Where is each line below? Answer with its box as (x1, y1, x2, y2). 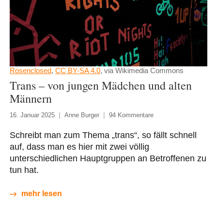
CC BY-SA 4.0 (55, 66, 100, 75)
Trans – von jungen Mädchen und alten (10, 77, 192, 93)
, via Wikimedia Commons (100, 66, 184, 75)
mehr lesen (21, 189, 62, 198)
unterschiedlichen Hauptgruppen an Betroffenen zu (10, 154, 206, 164)
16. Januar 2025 (10, 111, 55, 119)
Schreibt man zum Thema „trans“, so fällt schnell (10, 130, 197, 140)
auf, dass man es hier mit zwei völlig (10, 142, 149, 152)
